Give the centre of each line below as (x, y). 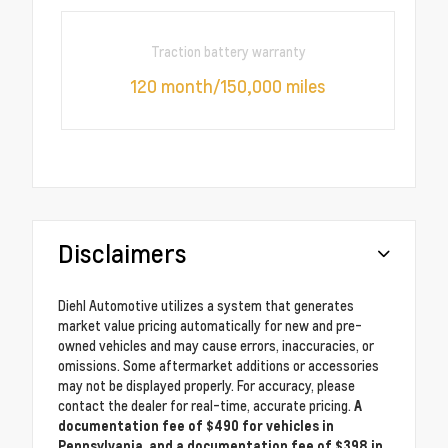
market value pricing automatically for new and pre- (210, 325)
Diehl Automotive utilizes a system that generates (206, 305)
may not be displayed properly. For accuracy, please (206, 385)
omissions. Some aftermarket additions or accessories (218, 365)
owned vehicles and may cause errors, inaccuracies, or (216, 345)
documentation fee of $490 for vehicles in (196, 425)
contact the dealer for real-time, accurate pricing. (204, 405)
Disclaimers (122, 253)
